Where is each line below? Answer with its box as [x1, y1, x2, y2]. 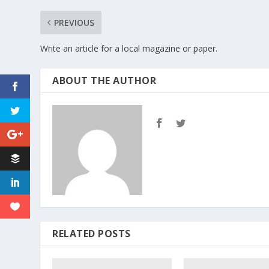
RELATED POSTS [52, 226, 131, 240]
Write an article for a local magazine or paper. [40, 42, 218, 54]
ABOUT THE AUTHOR [52, 73, 157, 87]
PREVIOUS [54, 16, 95, 28]
